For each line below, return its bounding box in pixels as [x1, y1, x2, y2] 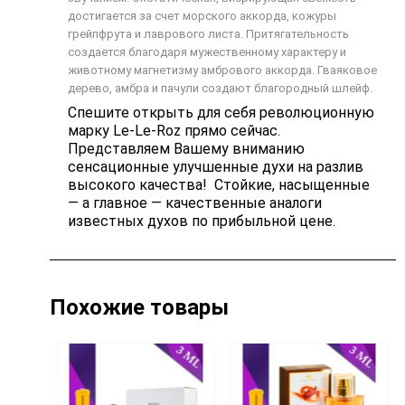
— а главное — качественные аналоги [67, 193, 322, 212]
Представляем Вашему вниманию [67, 139, 305, 157]
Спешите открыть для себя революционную [67, 103, 374, 121]
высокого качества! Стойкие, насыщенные [67, 175, 370, 193]
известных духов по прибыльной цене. [67, 212, 335, 230]
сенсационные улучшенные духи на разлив [67, 157, 363, 175]
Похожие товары [49, 294, 229, 320]
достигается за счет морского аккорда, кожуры [67, 8, 336, 23]
